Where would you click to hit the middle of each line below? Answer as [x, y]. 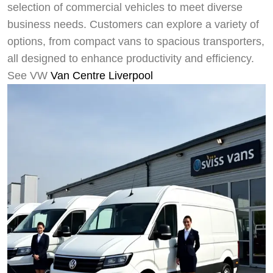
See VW [29, 75]
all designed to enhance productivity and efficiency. [131, 58]
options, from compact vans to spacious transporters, [136, 41]
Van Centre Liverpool [102, 75]
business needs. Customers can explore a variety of [133, 24]
